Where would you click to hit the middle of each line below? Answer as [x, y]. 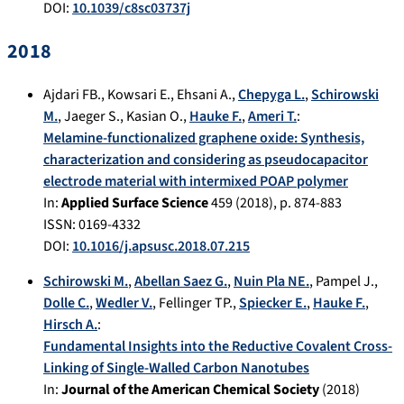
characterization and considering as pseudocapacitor [206, 160]
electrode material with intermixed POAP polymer [196, 182]
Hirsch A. [70, 325]
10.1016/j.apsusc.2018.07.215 [161, 247]
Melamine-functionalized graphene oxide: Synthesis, [204, 138]
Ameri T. [272, 117]
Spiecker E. [273, 303]
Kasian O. [155, 117]
